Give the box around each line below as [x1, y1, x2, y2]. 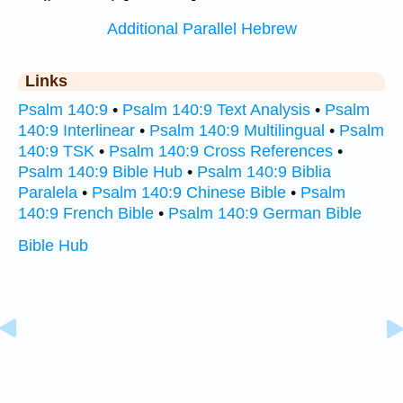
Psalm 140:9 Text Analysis [122, 101, 310, 120]
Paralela [18, 184, 77, 202]
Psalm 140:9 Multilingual [149, 121, 325, 140]
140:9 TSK [18, 142, 94, 161]
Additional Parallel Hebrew [106, 20, 297, 39]
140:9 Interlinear [18, 121, 135, 140]
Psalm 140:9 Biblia [197, 163, 331, 182]
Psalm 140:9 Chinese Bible [92, 184, 286, 202]
